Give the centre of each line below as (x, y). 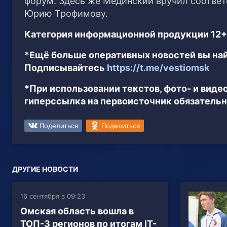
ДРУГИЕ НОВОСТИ (45, 169)
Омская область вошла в (77, 211)
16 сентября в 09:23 (53, 196)
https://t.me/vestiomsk (158, 67)
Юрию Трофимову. (66, 13)
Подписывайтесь (66, 67)
